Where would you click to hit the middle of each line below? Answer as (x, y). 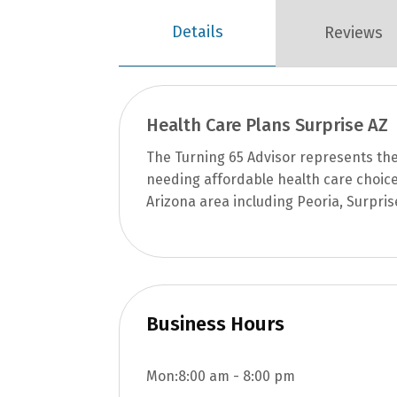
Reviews (354, 32)
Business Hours (216, 324)
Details (197, 32)
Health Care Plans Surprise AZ (268, 125)
